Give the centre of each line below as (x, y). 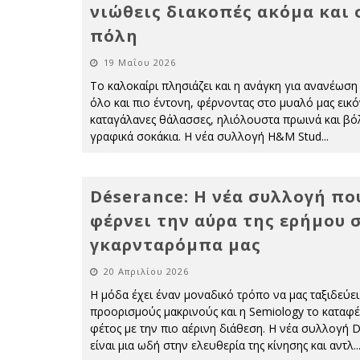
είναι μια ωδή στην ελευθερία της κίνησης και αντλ (222, 345)
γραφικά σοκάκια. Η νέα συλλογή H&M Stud (206, 136)
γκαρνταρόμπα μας (176, 245)
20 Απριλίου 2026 (146, 271)
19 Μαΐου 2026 (140, 62)
